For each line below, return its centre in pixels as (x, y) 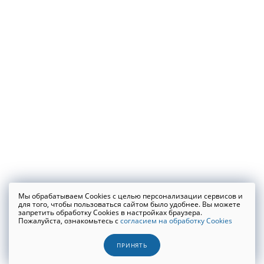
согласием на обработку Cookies (176, 221)
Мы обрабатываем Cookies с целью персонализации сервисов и (131, 196)
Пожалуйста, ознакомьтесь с (69, 221)
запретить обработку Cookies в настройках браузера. (110, 212)
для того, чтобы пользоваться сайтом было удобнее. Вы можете (129, 204)
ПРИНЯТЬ (132, 245)
